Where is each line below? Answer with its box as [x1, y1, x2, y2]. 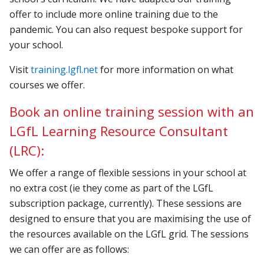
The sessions [190, 227, 249, 240]
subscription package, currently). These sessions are [9, 196, 242, 210]
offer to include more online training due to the [9, 7, 219, 21]
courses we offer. [9, 78, 88, 91]
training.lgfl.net [31, 62, 98, 76]
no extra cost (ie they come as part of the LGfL [9, 181, 214, 194]
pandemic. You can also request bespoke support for [9, 22, 243, 36]
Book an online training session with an [9, 102, 255, 120]
